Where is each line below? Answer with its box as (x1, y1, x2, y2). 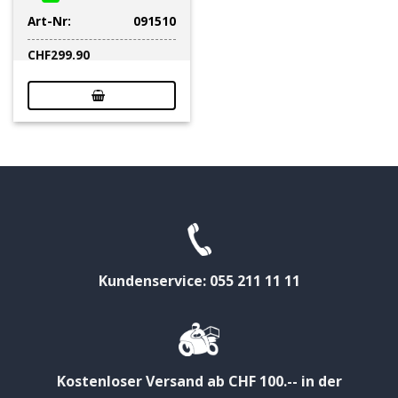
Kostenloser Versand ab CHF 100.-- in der (56, 370, 342, 391)
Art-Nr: (28, 12, 72, 30)
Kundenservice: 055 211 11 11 (98, 271, 300, 291)
